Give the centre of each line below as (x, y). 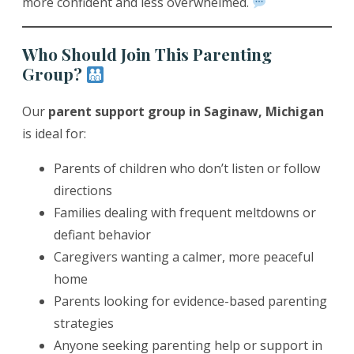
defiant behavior (102, 235)
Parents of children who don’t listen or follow (187, 169)
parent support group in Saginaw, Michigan (186, 112)
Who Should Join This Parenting (147, 54)
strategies (84, 324)
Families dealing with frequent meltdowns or (185, 213)
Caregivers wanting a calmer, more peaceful (184, 257)
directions (83, 191)
